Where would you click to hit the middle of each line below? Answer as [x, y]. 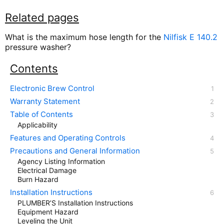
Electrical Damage [47, 170]
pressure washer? [38, 47]
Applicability [37, 125]
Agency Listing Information [61, 161]
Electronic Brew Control [52, 88]
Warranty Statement [45, 101]
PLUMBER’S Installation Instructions [75, 203]
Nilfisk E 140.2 [190, 37]
